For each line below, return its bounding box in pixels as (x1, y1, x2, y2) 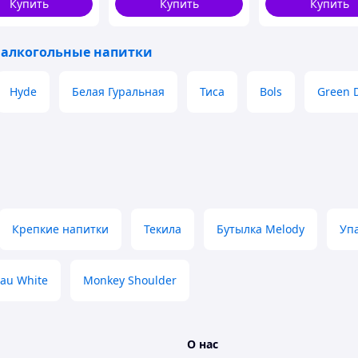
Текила (144, 221, 181, 237)
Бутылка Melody (217, 221, 304, 237)
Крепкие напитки (12, 221, 109, 237)
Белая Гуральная (72, 84, 165, 99)
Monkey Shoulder (83, 272, 177, 288)
